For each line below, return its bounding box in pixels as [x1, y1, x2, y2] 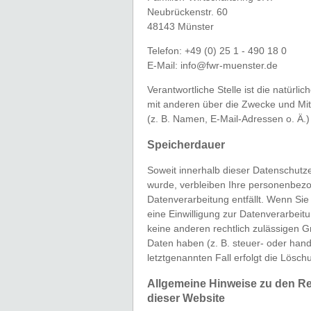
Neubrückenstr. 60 [147, 6, 228, 18]
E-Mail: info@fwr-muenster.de [147, 60, 278, 72]
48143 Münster [147, 21, 214, 33]
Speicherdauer [147, 139, 225, 151]
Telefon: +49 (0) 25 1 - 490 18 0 [147, 45, 287, 57]
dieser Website [147, 292, 225, 305]
